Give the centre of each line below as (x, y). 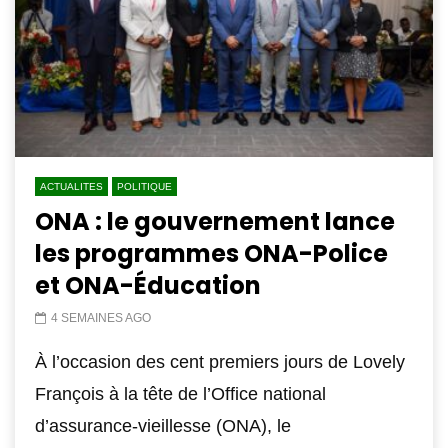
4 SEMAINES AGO (101, 317)
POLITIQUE (144, 186)
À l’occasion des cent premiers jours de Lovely (220, 361)
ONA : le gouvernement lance (215, 221)
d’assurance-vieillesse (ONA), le (163, 425)
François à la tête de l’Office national (180, 393)
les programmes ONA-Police (211, 253)
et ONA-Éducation (148, 285)
